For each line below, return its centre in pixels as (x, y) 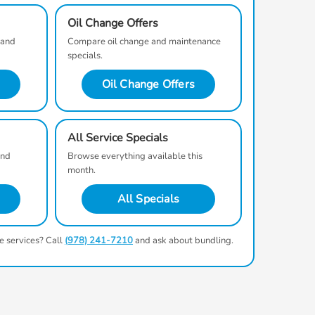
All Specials (148, 199)
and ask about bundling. (183, 240)
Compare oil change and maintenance (144, 41)
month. (81, 170)
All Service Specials (117, 138)
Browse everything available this (135, 156)
